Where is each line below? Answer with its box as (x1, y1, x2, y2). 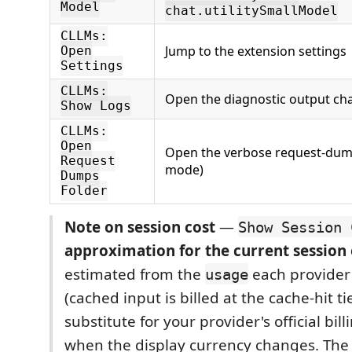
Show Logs (60, 98, 131, 114)
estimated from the (64, 263, 205, 284)
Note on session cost (64, 216, 215, 237)
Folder (60, 183, 108, 199)
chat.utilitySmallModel (165, 3, 338, 19)
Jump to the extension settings (165, 42, 346, 60)
